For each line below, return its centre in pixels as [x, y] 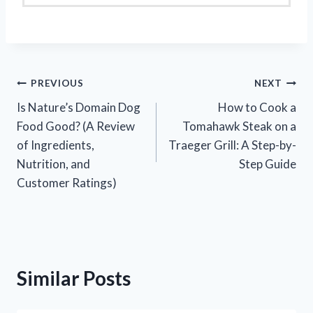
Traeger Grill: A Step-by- [232, 145]
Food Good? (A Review [76, 126]
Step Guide [268, 163]
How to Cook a [257, 107]
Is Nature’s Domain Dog [79, 107]
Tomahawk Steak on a [239, 126]
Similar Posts [74, 278]
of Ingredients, [56, 145]
